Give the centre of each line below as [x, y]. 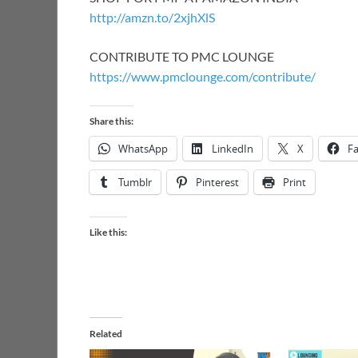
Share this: [111, 121]
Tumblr [135, 183]
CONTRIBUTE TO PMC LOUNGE [182, 57]
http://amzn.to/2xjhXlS [152, 18]
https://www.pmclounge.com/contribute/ [203, 77]
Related [106, 334]
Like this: [108, 233]
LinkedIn [233, 149]
